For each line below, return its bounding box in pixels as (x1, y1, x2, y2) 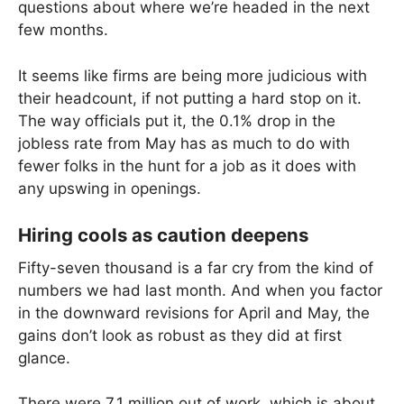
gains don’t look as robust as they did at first (18, 326, 342, 344)
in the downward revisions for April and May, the (18, 303, 370, 322)
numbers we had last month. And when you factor (18, 280, 382, 299)
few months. (18, 21, 108, 40)
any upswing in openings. (18, 179, 201, 197)
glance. (18, 348, 70, 367)
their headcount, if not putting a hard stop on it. (18, 88, 362, 107)
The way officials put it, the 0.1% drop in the (18, 111, 335, 130)
